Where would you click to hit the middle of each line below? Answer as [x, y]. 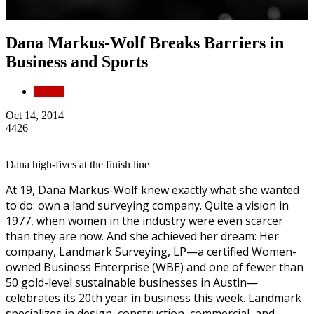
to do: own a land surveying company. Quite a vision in [147, 205]
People [49, 91]
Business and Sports [77, 61]
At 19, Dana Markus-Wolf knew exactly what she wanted [152, 190]
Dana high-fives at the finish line [77, 164]
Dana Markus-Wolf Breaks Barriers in [145, 42]
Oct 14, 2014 [35, 115]
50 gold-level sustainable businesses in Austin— [132, 282]
